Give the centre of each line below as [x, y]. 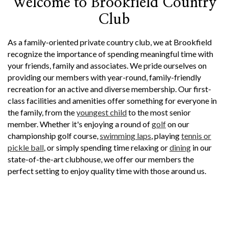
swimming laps [125, 136]
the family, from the [42, 112]
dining [180, 147]
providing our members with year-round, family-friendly [104, 77]
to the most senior [159, 112]
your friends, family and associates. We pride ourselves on [107, 65]
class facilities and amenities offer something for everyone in [112, 101]
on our [178, 124]
